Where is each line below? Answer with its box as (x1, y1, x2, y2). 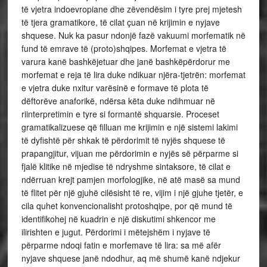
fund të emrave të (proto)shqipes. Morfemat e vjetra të (21, 42, 226, 54)
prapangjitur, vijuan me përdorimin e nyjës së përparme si (21, 147, 238, 159)
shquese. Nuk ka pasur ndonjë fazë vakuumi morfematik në (21, 29, 246, 41)
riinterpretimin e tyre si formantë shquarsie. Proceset (21, 107, 219, 120)
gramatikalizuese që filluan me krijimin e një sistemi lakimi (21, 120, 238, 133)
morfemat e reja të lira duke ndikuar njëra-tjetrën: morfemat (21, 68, 246, 80)
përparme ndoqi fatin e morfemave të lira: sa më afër (21, 238, 221, 251)
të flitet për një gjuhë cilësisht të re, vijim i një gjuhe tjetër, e (21, 186, 243, 198)
